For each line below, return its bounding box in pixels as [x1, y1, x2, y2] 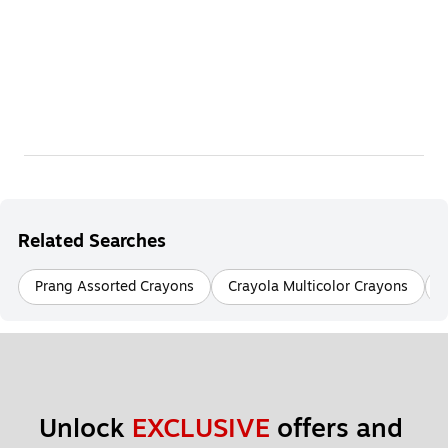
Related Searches [18, 226, 166, 255]
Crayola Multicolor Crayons [228, 275, 408, 297]
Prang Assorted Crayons [35, 275, 194, 297]
